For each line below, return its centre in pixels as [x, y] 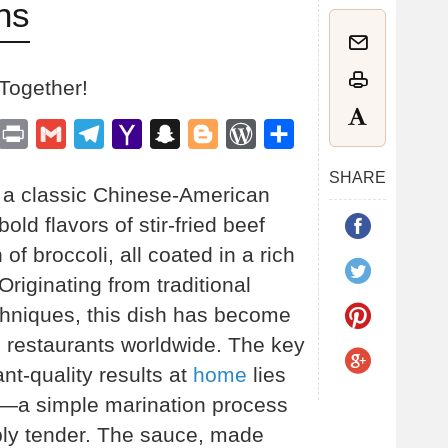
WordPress [295, 133]
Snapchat [214, 133]
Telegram [137, 133]
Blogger [246, 133]
